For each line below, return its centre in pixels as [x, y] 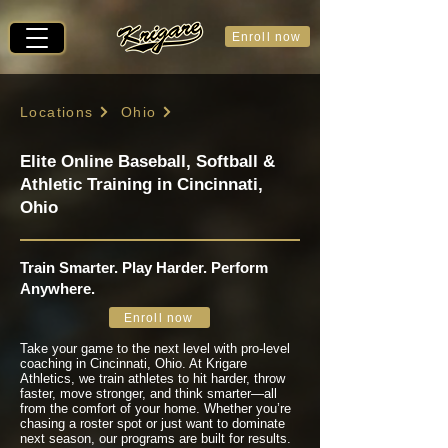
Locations [57, 112]
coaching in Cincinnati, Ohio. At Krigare [133, 363]
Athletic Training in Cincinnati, [141, 184]
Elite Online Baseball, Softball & [147, 161]
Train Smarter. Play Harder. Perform [144, 267]
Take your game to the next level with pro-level [155, 348]
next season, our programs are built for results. [155, 438]
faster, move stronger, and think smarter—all [148, 393]
